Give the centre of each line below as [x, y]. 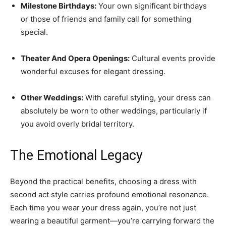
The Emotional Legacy [76, 155]
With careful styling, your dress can [147, 98]
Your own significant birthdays [152, 6]
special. [34, 32]
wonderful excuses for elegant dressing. [93, 71]
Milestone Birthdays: [59, 6]
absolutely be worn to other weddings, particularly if [114, 111]
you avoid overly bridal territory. [77, 124]
